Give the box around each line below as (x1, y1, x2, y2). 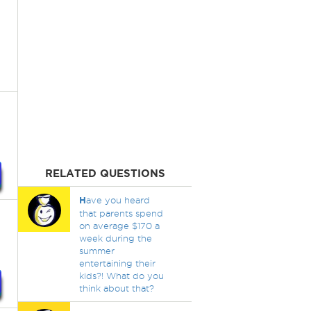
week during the (78, 233, 152, 243)
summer (78, 246, 115, 255)
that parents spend (78, 208, 163, 218)
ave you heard (85, 195, 150, 205)
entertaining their (78, 258, 155, 268)
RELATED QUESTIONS (44, 167, 165, 179)
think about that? (78, 283, 154, 293)
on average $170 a (78, 221, 160, 230)
